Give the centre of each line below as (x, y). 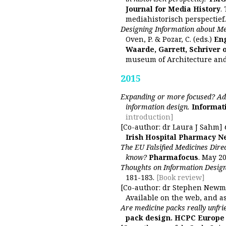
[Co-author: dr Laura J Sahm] (173, 127)
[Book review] (180, 177)
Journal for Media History (173, 9)
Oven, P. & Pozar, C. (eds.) (170, 39)
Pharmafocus (174, 157)
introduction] (150, 117)
